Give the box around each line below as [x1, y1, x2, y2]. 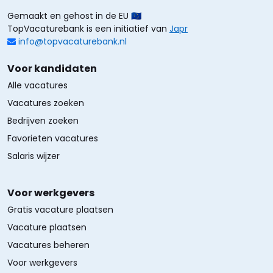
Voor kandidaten [7, 61, 97, 76]
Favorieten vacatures [7, 132, 98, 144]
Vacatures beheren [7, 238, 90, 251]
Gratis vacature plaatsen [7, 203, 113, 216]
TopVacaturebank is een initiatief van [7, 22, 169, 35]
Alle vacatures [7, 79, 68, 91]
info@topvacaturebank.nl [18, 35, 127, 48]
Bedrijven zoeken [7, 114, 79, 127]
